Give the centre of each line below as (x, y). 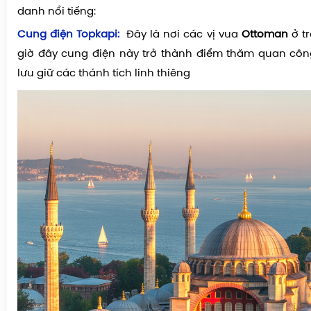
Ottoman (266, 34)
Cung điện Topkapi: (70, 34)
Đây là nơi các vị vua (182, 34)
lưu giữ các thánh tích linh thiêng (104, 73)
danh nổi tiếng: (57, 11)
